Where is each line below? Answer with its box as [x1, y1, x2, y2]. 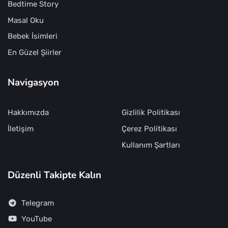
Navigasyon [8, 75, 59, 89]
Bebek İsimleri [8, 32, 58, 41]
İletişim [8, 124, 34, 134]
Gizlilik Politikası [122, 108, 180, 118]
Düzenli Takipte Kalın [8, 168, 101, 182]
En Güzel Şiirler [8, 48, 62, 58]
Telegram [21, 198, 54, 208]
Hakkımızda [8, 108, 49, 118]
